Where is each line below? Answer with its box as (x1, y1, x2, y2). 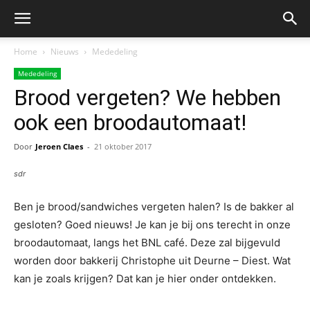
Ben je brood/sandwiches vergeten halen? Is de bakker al (14, 200, 294, 213)
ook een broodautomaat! (14, 109, 246, 136)
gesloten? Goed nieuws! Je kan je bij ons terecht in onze (14, 218, 291, 231)
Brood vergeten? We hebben (14, 84, 281, 111)
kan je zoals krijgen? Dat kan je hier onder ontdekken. (14, 272, 276, 285)
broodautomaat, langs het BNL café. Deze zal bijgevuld (14, 236, 280, 249)
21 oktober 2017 (94, 141, 152, 152)
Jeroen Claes (35, 141, 83, 152)
